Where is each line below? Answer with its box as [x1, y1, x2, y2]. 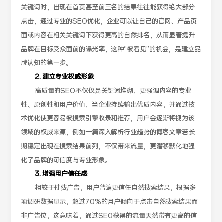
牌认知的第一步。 [21, 59, 73, 68]
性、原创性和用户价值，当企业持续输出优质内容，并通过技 [21, 101, 195, 110]
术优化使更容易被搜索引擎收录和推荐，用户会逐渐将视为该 [21, 114, 195, 123]
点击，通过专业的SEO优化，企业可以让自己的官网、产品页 [21, 17, 197, 26]
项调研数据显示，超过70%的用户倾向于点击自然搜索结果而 [21, 198, 198, 207]
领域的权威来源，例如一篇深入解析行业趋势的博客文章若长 [21, 128, 195, 137]
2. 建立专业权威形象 [35, 73, 94, 82]
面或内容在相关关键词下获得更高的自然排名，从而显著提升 [21, 31, 195, 40]
